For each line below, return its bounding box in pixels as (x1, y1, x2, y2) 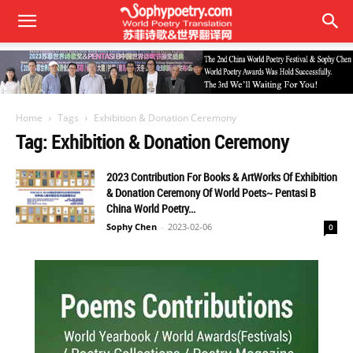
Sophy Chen (106, 221, 157, 232)
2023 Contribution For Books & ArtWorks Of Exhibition (106, 169, 337, 184)
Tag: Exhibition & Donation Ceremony (16, 129, 289, 154)
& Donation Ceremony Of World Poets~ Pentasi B (106, 185, 316, 200)
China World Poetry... (106, 201, 195, 216)
